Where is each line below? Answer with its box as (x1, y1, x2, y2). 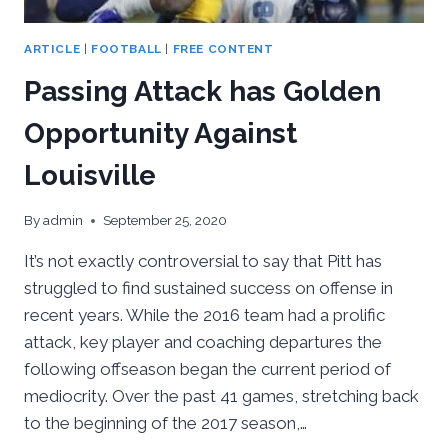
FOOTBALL (90, 41, 162, 56)
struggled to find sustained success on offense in (24, 278, 393, 299)
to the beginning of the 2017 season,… (24, 413, 307, 434)
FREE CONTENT (172, 41, 274, 56)
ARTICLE (24, 41, 81, 56)
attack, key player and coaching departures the (24, 332, 382, 353)
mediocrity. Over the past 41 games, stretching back (24, 386, 419, 407)
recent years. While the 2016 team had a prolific (24, 305, 385, 326)
